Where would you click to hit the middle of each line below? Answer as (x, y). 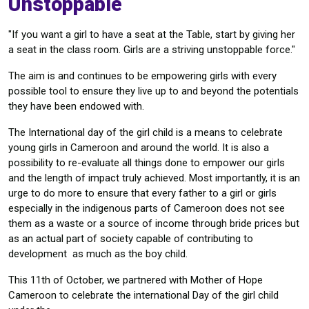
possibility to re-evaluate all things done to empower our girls (147, 163)
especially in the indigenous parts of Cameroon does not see (147, 208)
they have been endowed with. (78, 106)
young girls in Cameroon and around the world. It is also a (139, 148)
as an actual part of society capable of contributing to (131, 239)
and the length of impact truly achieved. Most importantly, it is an (154, 178)
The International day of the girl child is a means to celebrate (146, 132)
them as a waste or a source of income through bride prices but (154, 223)
